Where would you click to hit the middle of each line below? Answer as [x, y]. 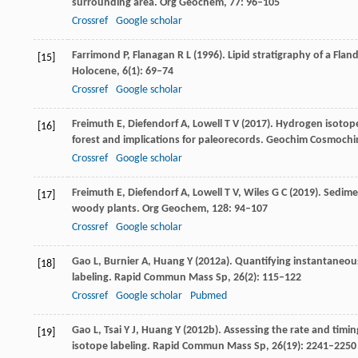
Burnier [121, 262]
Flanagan [154, 56]
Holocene [94, 72]
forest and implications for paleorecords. [168, 140]
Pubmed [209, 296]
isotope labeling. [111, 346]
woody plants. [106, 209]
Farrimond [96, 56]
